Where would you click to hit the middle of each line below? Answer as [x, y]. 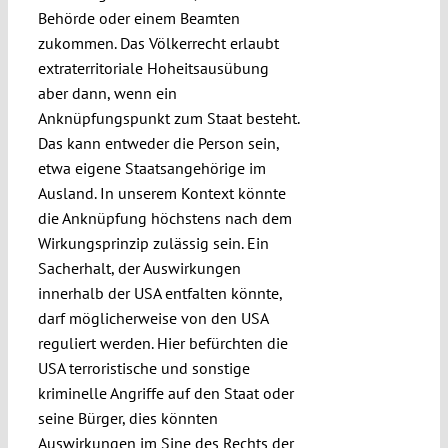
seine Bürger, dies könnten [127, 418]
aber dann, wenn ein [107, 93]
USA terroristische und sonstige [143, 368]
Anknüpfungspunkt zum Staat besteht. [168, 118]
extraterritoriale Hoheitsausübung [153, 68]
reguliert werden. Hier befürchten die [162, 343]
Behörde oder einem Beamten [138, 18]
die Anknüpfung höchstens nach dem [164, 218]
